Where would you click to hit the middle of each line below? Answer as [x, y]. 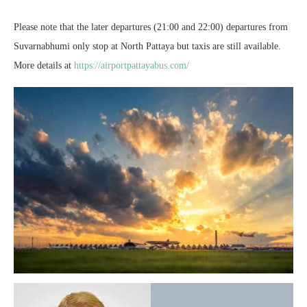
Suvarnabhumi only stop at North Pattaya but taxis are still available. [147, 46]
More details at [44, 65]
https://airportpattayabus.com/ [132, 65]
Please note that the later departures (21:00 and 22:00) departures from [151, 27]
